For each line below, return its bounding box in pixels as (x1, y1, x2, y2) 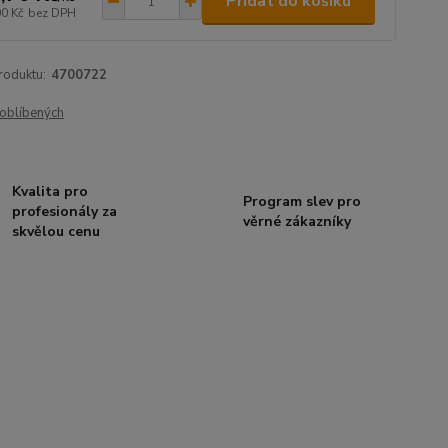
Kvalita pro (12, 182, 89, 201)
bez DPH (27, 4, 76, 21)
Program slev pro (242, 192, 361, 211)
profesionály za (12, 202, 118, 221)
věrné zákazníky (242, 212, 351, 231)
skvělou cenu (12, 222, 101, 241)
